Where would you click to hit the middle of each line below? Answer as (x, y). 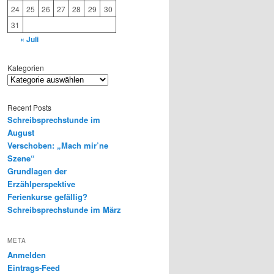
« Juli (29, 39)
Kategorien (26, 67)
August (21, 133)
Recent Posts (29, 108)
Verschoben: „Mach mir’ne (58, 146)
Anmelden (27, 254)
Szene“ (21, 158)
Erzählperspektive (41, 184)
